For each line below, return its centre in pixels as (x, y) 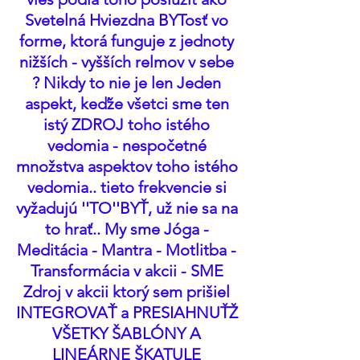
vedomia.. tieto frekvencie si (129, 187)
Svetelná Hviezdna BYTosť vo (129, 20)
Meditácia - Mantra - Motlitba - (129, 250)
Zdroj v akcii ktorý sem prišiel (129, 292)
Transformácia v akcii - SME (129, 271)
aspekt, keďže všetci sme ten (129, 104)
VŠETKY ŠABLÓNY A (129, 333)
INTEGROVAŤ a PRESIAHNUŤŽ (129, 313)
